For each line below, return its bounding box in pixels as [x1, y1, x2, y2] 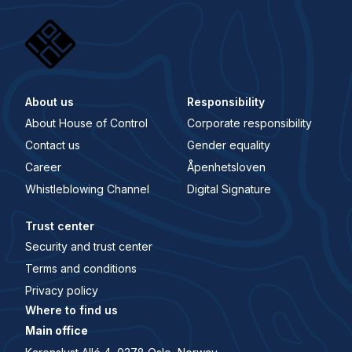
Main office [24, 324, 88, 338]
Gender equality [187, 137, 271, 152]
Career [24, 159, 61, 174]
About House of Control [24, 115, 148, 130]
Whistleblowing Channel [24, 181, 149, 196]
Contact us [24, 137, 80, 152]
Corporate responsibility [187, 115, 313, 130]
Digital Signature [187, 181, 272, 196]
